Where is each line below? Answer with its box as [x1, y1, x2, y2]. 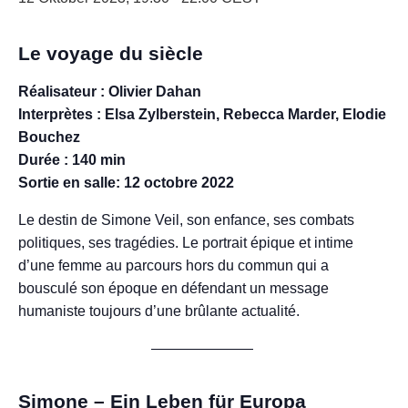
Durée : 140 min [18, 151, 126, 168]
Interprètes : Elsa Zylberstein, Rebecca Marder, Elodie [18, 106, 386, 122]
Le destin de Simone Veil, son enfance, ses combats [18, 211, 354, 228]
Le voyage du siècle [18, 43, 203, 64]
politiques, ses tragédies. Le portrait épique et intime [18, 234, 353, 250]
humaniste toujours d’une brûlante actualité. [18, 302, 300, 319]
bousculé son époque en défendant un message [18, 280, 329, 296]
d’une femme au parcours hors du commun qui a [18, 257, 329, 273]
